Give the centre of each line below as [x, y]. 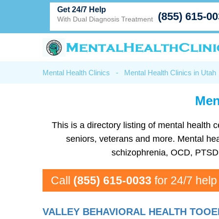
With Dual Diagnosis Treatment [105, 19]
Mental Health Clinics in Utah [170, 72]
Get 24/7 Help [82, 10]
